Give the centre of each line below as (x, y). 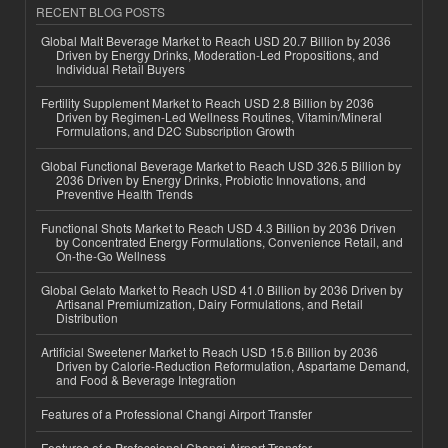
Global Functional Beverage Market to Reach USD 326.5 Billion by (221, 165)
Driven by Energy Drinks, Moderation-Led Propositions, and (217, 55)
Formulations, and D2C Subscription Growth (175, 131)
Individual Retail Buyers (120, 69)
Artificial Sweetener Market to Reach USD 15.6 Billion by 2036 (209, 352)
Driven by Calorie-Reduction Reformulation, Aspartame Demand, (232, 366)
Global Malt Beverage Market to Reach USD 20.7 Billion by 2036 (216, 41)
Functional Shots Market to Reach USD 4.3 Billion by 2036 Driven (218, 227)
